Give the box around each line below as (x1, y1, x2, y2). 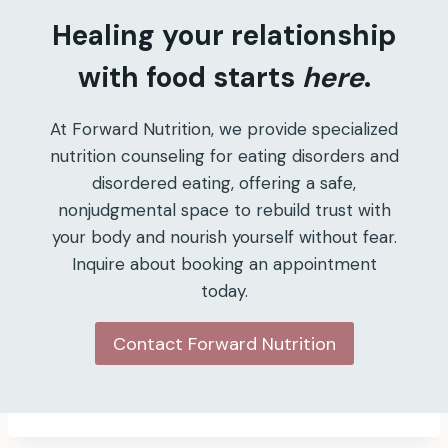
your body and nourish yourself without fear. (51, 226, 397, 249)
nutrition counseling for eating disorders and (49, 145, 399, 168)
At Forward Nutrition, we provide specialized (50, 118, 398, 141)
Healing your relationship (52, 17, 396, 55)
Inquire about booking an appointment (71, 253, 377, 276)
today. (200, 280, 248, 303)
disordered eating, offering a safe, (92, 172, 356, 195)
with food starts (77, 59, 302, 97)
